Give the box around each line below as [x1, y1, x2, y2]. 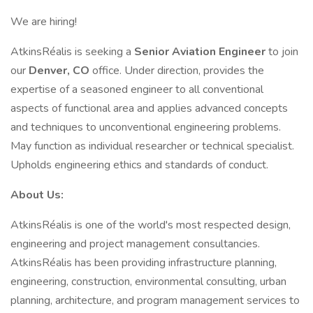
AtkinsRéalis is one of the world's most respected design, [10, 217, 291, 233]
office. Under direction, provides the [92, 63, 264, 78]
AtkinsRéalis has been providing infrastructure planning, [10, 255, 277, 270]
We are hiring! [10, 14, 77, 29]
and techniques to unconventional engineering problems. [10, 119, 281, 135]
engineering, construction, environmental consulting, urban [10, 274, 286, 289]
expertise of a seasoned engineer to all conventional [10, 82, 263, 97]
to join [268, 44, 298, 59]
